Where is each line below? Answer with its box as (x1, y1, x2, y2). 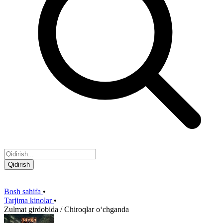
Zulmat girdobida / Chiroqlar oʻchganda (4, 205, 129, 214)
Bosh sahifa (4, 187, 43, 196)
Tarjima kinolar (4, 196, 52, 205)
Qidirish (8, 161, 30, 168)
